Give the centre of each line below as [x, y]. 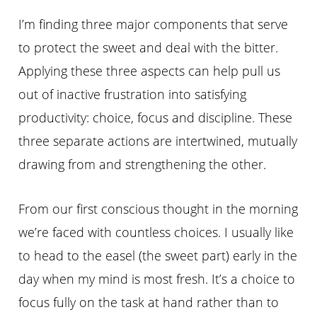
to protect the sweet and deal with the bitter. [149, 48]
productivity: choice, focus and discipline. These [156, 118]
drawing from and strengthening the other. [143, 165]
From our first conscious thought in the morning [158, 209]
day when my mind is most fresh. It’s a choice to [157, 279]
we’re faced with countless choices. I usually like [156, 232]
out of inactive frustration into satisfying [133, 94]
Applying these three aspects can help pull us [150, 71]
